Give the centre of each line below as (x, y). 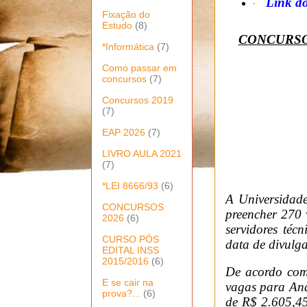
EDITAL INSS (131, 250)
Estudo (117, 25)
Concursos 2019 (138, 100)
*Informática (128, 46)
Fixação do (126, 14)
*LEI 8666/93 (130, 185)
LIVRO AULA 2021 (142, 153)
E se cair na (128, 282)
